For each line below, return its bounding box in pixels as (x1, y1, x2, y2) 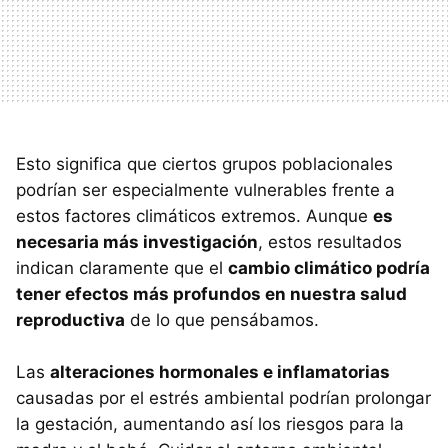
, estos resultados (258, 231, 402, 252)
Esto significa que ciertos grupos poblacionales (16, 153, 393, 174)
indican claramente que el (16, 257, 228, 278)
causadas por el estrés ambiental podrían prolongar (16, 387, 431, 408)
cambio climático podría (228, 257, 430, 278)
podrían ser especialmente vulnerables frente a (16, 179, 395, 200)
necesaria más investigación (16, 231, 258, 252)
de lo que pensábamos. (125, 309, 319, 330)
